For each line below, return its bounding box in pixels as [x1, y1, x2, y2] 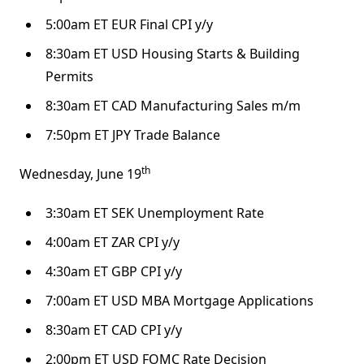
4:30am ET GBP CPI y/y [45, 262, 182, 281]
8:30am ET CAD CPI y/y [45, 321, 182, 340]
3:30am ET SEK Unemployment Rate [45, 204, 264, 223]
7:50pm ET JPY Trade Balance [45, 126, 220, 145]
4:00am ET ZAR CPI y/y [45, 233, 180, 252]
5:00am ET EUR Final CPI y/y [45, 15, 213, 34]
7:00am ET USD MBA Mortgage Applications [45, 292, 314, 310]
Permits [45, 67, 93, 86]
